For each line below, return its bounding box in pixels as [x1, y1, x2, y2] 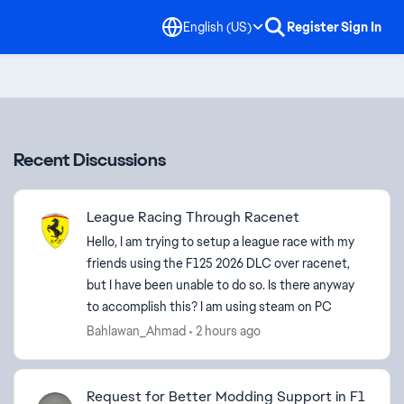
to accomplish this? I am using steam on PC [87, 298, 332, 315]
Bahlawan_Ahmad [87, 323, 186, 339]
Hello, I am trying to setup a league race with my [87, 234, 354, 250]
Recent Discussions [14, 148, 166, 171]
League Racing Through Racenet [87, 207, 299, 226]
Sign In [341, 19, 381, 35]
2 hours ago [196, 323, 261, 339]
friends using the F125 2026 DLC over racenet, [87, 255, 350, 271]
